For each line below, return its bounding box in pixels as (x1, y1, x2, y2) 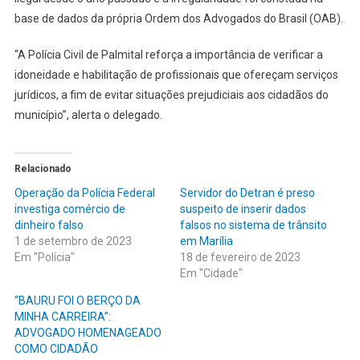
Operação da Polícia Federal (14, 186, 155, 199)
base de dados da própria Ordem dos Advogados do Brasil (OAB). (14, 11, 343, 25)
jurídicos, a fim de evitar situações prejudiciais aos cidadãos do (14, 88, 329, 101)
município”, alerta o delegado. (14, 108, 162, 121)
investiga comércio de (14, 202, 125, 215)
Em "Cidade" (180, 266, 243, 280)
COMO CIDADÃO (14, 342, 98, 355)
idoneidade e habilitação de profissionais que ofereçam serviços (14, 67, 338, 81)
